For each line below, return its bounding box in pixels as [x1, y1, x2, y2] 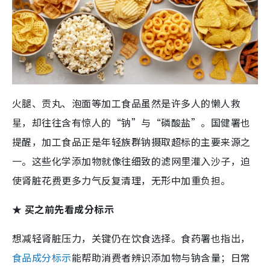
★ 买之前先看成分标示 [12, 202, 115, 217]
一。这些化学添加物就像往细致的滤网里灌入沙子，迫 [12, 154, 251, 169]
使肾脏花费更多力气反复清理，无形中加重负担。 [12, 173, 231, 188]
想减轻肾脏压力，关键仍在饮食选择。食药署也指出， [12, 231, 251, 246]
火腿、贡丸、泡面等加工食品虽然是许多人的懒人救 [12, 96, 241, 111]
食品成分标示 [12, 250, 72, 265]
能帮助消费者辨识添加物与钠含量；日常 [71, 250, 251, 265]
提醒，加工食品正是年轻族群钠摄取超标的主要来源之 [12, 134, 251, 149]
